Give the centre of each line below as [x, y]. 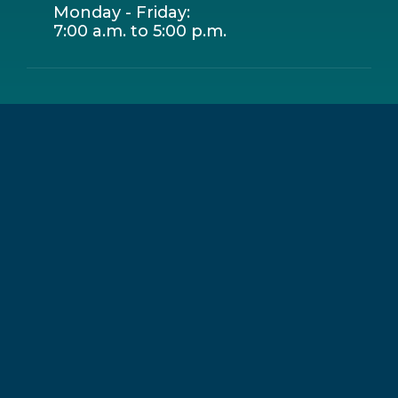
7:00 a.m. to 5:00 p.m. [140, 32]
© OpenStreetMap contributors [319, 97]
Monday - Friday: [122, 13]
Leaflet [221, 97]
